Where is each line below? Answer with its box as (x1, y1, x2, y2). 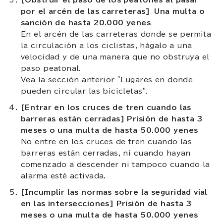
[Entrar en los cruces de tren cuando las (21, 104, 191, 111)
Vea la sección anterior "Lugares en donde (21, 76, 193, 83)
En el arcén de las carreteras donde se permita (21, 30, 212, 38)
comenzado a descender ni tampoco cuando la (21, 161, 210, 168)
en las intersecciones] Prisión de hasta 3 (21, 200, 192, 207)
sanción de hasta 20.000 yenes (21, 19, 151, 26)
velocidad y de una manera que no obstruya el (21, 53, 210, 60)
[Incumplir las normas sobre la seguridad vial (21, 188, 208, 196)
